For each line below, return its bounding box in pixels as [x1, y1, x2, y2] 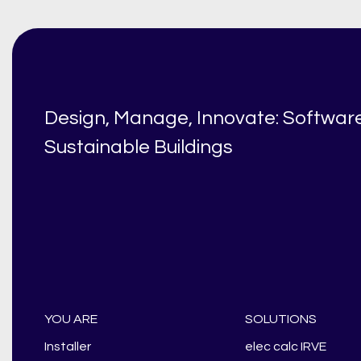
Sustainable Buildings [44, 137, 233, 158]
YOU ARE [44, 312, 98, 326]
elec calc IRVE [245, 339, 327, 353]
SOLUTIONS [245, 312, 317, 326]
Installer [44, 339, 91, 353]
